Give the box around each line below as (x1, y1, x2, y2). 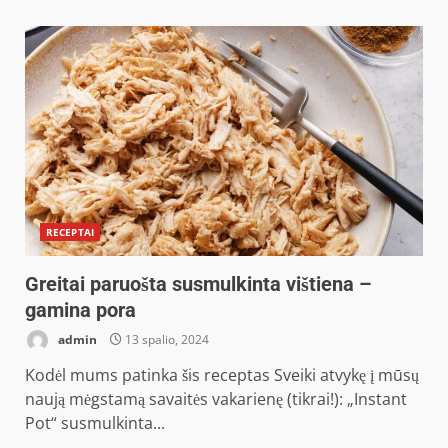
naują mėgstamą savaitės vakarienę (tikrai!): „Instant (25, 388, 407, 410)
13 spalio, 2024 (122, 330, 209, 348)
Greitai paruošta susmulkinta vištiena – (25, 272, 372, 296)
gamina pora (25, 298, 136, 322)
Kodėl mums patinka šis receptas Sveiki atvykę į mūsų (25, 364, 419, 386)
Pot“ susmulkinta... (25, 412, 165, 434)
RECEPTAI (46, 225, 94, 239)
